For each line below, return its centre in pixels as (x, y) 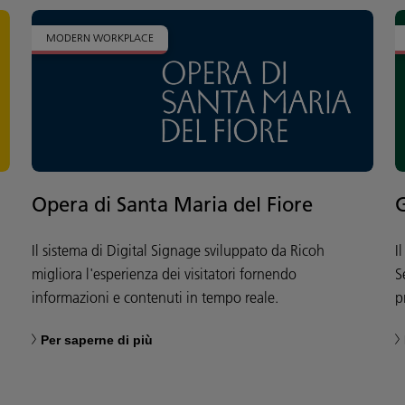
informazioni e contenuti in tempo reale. (155, 297)
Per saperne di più (96, 339)
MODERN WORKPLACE (99, 38)
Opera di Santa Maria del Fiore (172, 204)
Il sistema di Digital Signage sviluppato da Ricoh (178, 250)
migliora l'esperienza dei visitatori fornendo (164, 273)
